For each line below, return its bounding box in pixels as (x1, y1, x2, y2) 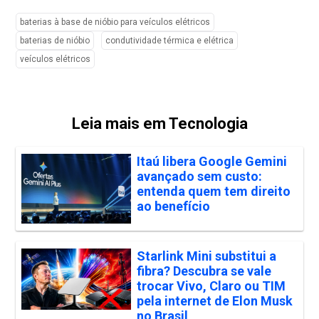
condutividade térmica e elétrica (105, 36, 234, 46)
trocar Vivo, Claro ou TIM (136, 278, 286, 294)
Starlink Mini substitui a (136, 249, 276, 264)
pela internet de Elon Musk (136, 293, 293, 309)
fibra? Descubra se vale (136, 263, 271, 279)
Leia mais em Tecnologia (71, 115, 248, 133)
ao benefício (136, 199, 210, 214)
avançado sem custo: (136, 169, 262, 184)
